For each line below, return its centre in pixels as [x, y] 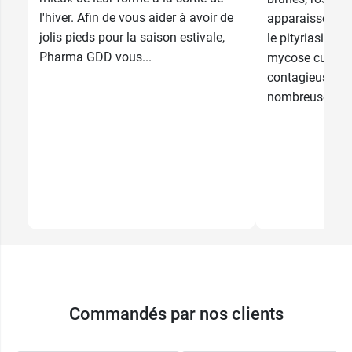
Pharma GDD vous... [95, 57]
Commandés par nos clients [176, 314]
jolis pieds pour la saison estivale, [132, 37]
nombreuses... [306, 97]
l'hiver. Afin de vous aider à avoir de [136, 17]
